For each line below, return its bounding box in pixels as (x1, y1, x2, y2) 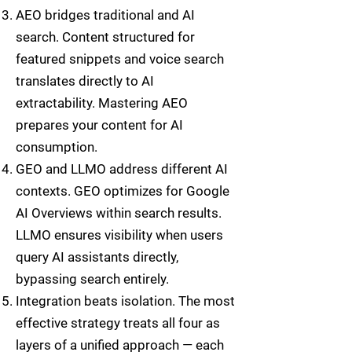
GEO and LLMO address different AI (16, 161, 228, 177)
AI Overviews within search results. (16, 205, 222, 221)
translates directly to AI (16, 73, 154, 89)
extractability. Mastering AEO (16, 95, 188, 111)
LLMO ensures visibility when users (16, 227, 223, 243)
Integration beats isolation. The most (16, 293, 235, 309)
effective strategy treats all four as (16, 315, 220, 331)
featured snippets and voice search (16, 51, 224, 67)
